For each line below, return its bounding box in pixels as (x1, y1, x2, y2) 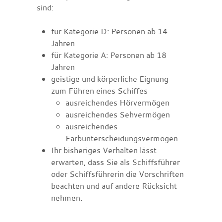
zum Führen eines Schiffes (51, 85, 148, 96)
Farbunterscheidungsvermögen (65, 132, 178, 144)
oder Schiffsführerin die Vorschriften (51, 168, 184, 179)
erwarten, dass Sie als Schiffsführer (51, 156, 180, 167)
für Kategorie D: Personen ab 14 (51, 25, 167, 37)
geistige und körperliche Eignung (51, 73, 168, 84)
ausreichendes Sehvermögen (65, 109, 170, 120)
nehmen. (51, 192, 82, 203)
